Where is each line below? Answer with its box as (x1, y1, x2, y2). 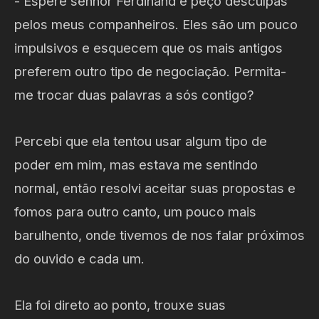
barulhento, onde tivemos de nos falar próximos (14, 227, 305, 243)
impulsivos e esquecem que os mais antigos (14, 40, 283, 56)
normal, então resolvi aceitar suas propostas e (14, 180, 296, 196)
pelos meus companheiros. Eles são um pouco (14, 16, 298, 32)
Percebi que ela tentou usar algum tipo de (14, 133, 267, 149)
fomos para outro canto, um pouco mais (14, 204, 256, 219)
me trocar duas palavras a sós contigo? (14, 87, 254, 103)
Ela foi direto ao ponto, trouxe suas (14, 297, 226, 313)
